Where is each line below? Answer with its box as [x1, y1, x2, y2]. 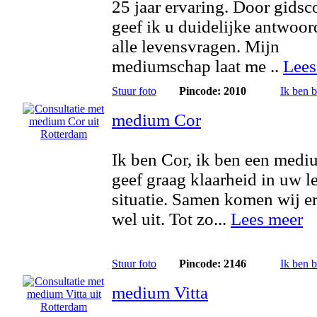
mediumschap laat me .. [112, 57, 283, 76]
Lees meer [231, 209, 303, 229]
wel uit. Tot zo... [112, 209, 231, 229]
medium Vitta [112, 283, 208, 302]
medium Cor [112, 110, 201, 129]
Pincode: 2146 [178, 258, 246, 270]
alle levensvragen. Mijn [112, 37, 279, 56]
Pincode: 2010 [178, 85, 246, 97]
